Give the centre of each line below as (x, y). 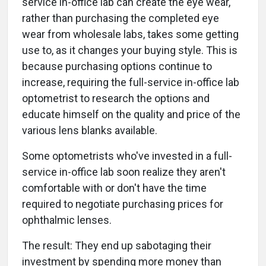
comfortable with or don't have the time (114, 188)
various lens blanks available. (90, 131)
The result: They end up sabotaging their (117, 246)
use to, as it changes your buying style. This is (130, 50)
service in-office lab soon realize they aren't (124, 172)
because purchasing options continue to (117, 66)
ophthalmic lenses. (67, 220)
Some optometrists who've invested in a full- (127, 156)
